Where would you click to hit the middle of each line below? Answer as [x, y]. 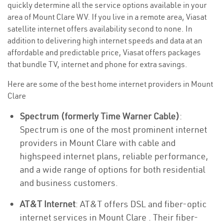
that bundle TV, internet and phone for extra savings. [97, 64]
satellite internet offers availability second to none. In [100, 29]
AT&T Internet [48, 204]
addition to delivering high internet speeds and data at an [105, 40]
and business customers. [69, 183]
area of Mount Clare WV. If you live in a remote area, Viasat [107, 17]
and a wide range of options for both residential [112, 169]
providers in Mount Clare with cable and [98, 143]
